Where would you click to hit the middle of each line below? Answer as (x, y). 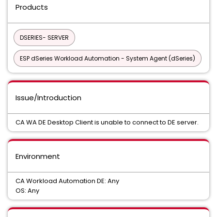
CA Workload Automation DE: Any (67, 181)
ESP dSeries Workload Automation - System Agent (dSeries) (108, 58)
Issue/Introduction (48, 98)
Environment (38, 156)
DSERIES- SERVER (44, 38)
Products (32, 7)
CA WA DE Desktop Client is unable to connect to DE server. (107, 122)
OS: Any (27, 191)
